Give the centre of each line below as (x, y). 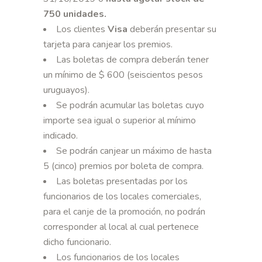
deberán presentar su (173, 30)
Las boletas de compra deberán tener (132, 60)
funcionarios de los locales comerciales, (122, 197)
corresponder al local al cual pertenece (121, 227)
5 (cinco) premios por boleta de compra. (123, 166)
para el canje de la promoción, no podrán (124, 212)
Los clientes (82, 30)
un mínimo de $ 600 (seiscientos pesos (123, 75)
